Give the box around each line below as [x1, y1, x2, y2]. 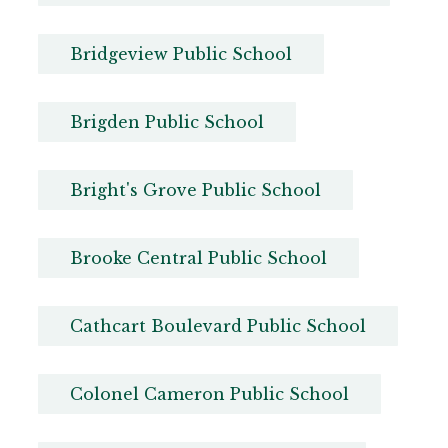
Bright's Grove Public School [69, 180, 321, 201]
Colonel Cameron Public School [69, 384, 349, 405]
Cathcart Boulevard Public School [69, 316, 366, 337]
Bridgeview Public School [69, 44, 292, 65]
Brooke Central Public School [69, 248, 327, 269]
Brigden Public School [69, 112, 264, 133]
